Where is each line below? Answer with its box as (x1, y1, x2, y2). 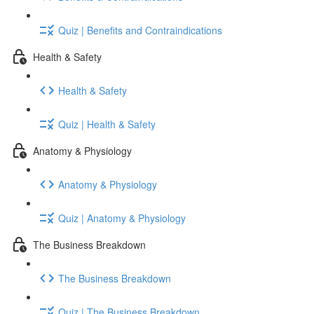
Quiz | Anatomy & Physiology (58, 210, 186, 225)
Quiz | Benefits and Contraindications (58, 22, 222, 37)
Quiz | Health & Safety (58, 116, 156, 131)
